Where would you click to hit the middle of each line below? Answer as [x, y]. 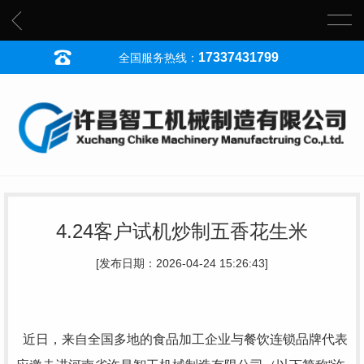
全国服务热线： [158, 58]
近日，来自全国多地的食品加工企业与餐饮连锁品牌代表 [182, 339]
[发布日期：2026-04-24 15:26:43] [182, 263]
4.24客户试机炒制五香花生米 [182, 231]
